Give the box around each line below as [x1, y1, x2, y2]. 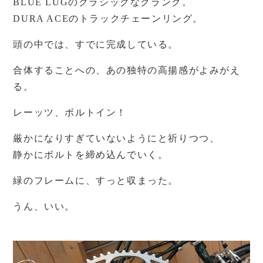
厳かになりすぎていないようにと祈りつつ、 [13, 133, 220, 143]
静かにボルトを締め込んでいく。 [13, 150, 168, 160]
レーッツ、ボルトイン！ [13, 107, 127, 117]
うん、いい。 [13, 201, 76, 211]
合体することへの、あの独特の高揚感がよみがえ [13, 65, 241, 75]
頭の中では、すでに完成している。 [13, 39, 179, 49]
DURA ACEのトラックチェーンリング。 [13, 14, 204, 23]
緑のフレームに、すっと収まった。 [13, 176, 179, 186]
